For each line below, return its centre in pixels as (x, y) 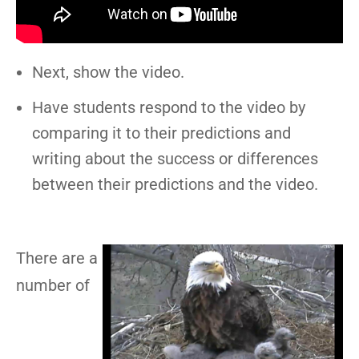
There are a (57, 258)
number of (53, 285)
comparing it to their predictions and (161, 133)
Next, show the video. (108, 72)
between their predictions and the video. (175, 184)
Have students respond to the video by (169, 107)
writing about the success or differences (175, 158)
